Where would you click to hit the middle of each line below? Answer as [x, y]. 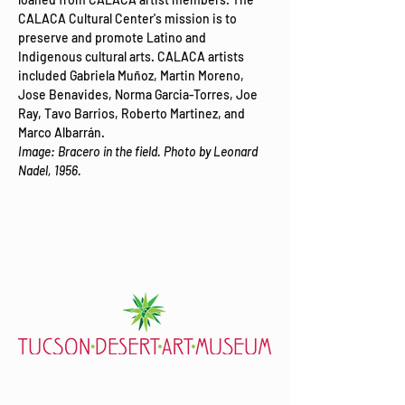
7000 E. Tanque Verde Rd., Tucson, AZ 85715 [141, 378]
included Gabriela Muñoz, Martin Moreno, [132, 75]
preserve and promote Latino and [113, 38]
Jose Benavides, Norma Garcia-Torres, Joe [139, 94]
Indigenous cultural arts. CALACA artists [132, 57]
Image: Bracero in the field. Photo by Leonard [139, 151]
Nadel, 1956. [50, 170]
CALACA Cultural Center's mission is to [129, 19]
